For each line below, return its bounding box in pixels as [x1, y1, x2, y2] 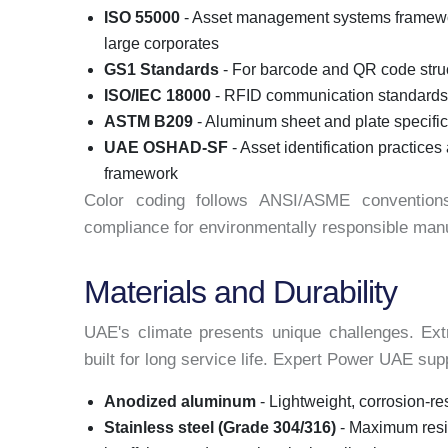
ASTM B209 [104, 112, 193, 130]
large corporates [104, 34, 219, 52]
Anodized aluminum [104, 392, 256, 410]
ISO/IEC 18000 [104, 86, 211, 104]
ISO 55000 [104, 8, 180, 26]
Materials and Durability [84, 273, 397, 310]
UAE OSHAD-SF [104, 138, 228, 156]
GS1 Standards [104, 60, 219, 78]
